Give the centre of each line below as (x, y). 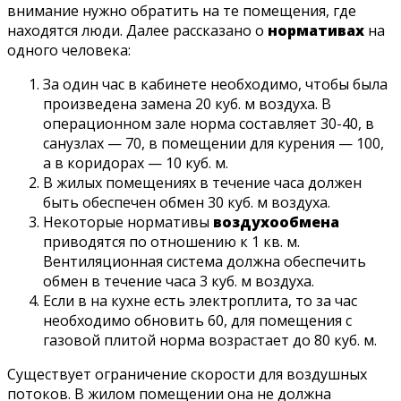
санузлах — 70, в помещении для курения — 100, (213, 144)
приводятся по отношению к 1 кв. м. (171, 242)
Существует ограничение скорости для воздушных (187, 375)
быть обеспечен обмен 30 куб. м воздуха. (187, 203)
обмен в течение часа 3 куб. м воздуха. (179, 282)
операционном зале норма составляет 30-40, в (209, 124)
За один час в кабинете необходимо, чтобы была (215, 85)
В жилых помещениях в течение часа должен (202, 183)
